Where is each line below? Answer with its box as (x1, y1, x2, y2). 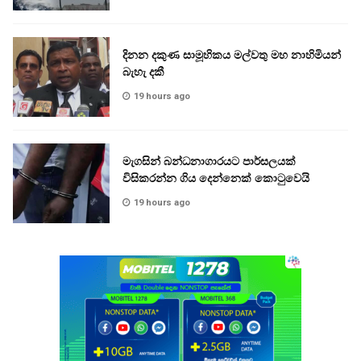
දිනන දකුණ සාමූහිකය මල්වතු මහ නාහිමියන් (122, 48, 341, 63)
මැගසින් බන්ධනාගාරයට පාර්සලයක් (122, 154, 296, 169)
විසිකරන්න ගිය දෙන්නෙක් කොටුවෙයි (122, 171, 309, 186)
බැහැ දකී (122, 64, 164, 80)
